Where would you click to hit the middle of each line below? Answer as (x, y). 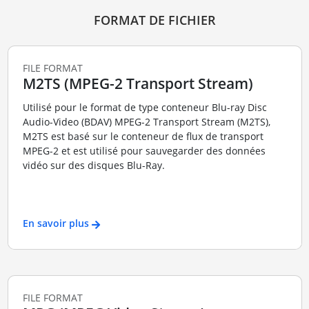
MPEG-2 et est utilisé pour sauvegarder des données (144, 150)
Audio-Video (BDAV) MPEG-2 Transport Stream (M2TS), (146, 121)
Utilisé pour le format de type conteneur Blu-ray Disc (144, 107)
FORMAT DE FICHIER (154, 20)
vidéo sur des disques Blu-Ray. (93, 165)
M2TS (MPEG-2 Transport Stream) (138, 84)
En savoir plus (56, 223)
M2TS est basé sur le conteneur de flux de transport (143, 136)
